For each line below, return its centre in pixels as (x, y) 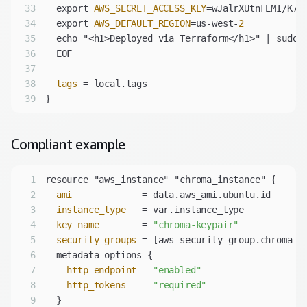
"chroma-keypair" (196, 225)
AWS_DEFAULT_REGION (142, 24)
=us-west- (214, 24)
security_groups (96, 240)
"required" (180, 285)
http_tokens (96, 285)
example (99, 145)
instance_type (91, 210)
